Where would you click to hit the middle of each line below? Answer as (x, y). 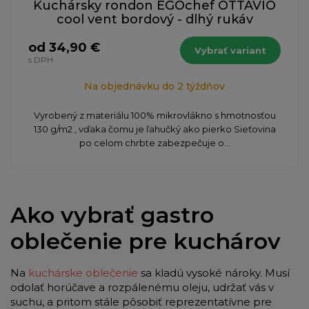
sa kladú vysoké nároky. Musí (214, 272)
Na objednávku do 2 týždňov (154, 86)
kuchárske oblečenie (83, 272)
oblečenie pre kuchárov (149, 241)
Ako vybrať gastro (112, 215)
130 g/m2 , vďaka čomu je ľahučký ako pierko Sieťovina (154, 129)
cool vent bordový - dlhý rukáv (154, 19)
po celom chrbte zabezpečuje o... (154, 142)
